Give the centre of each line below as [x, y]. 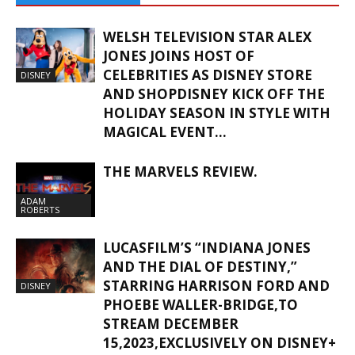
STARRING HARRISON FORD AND [216, 285]
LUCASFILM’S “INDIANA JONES [207, 247]
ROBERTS [40, 209]
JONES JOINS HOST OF [179, 55]
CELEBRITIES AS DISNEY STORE [208, 74]
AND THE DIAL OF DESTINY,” [200, 266]
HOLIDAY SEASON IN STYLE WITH [217, 113]
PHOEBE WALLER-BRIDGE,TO [200, 304]
